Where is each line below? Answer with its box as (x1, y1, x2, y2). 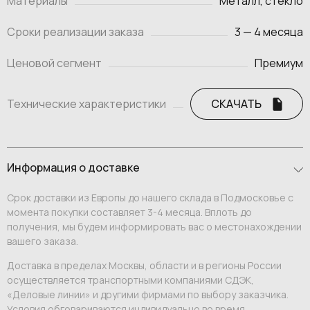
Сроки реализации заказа (7, 24, 144, 39)
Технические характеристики (7, 95, 166, 111)
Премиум (255, 55, 303, 71)
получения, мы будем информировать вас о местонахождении (7, 219, 302, 233)
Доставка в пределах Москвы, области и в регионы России (7, 258, 282, 272)
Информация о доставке (7, 159, 140, 175)
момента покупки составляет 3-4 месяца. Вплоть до (7, 205, 252, 219)
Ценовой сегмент (7, 55, 102, 71)
